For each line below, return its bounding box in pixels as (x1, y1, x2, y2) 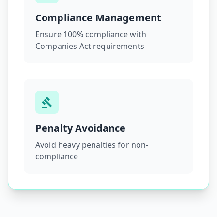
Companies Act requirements (35, 41, 144, 51)
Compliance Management (35, 11, 162, 24)
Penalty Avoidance (35, 122, 126, 135)
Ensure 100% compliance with (35, 29, 147, 40)
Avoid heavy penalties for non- (35, 139, 149, 150)
